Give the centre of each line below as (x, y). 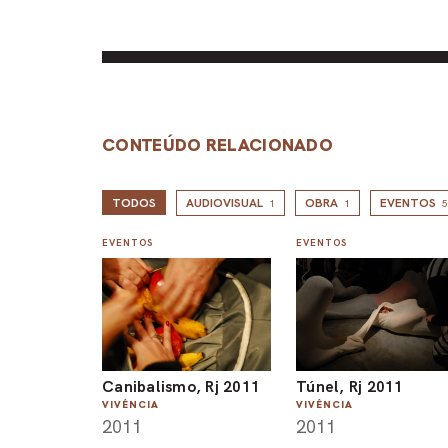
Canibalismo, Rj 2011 (181, 387)
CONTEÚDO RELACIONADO (217, 145)
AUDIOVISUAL (224, 203)
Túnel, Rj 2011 (350, 387)
